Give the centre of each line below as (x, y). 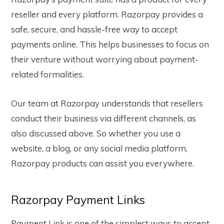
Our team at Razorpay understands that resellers (107, 103)
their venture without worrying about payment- (105, 59)
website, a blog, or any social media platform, (99, 148)
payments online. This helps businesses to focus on (110, 44)
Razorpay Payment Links (78, 199)
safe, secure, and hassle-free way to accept (94, 29)
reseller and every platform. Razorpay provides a (107, 14)
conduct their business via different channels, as (103, 118)
